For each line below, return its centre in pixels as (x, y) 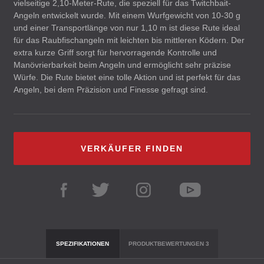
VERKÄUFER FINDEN (132, 148)
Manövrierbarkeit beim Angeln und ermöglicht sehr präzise (122, 65)
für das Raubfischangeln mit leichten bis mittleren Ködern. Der (129, 40)
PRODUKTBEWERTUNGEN (167, 244)
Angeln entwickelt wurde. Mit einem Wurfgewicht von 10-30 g (127, 15)
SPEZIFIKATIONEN (83, 244)
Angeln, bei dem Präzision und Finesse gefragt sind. (111, 90)
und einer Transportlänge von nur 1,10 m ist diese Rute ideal (127, 28)
